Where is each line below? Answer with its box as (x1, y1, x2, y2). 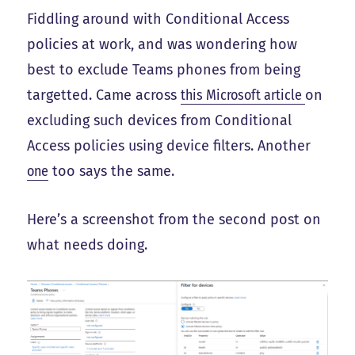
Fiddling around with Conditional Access (27, 10, 290, 29)
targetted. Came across (27, 86, 181, 105)
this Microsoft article (181, 86, 306, 105)
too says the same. (48, 162, 175, 181)
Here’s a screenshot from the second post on (27, 210, 322, 228)
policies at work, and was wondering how (27, 36, 298, 54)
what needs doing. (27, 235, 148, 254)
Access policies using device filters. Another (27, 137, 311, 155)
